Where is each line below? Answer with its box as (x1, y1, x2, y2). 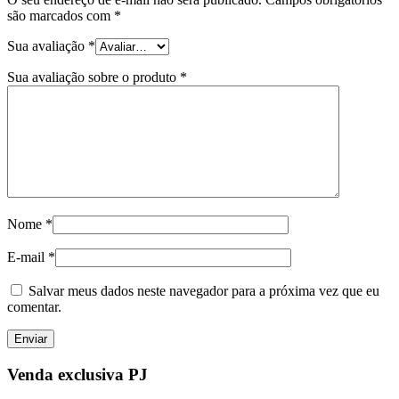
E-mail (7, 248, 48, 265)
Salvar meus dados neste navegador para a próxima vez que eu (28, 282, 379, 298)
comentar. (7, 298, 61, 314)
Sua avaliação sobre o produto (7, 69, 180, 85)
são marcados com (7, 7, 114, 23)
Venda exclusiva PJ (7, 364, 148, 384)
